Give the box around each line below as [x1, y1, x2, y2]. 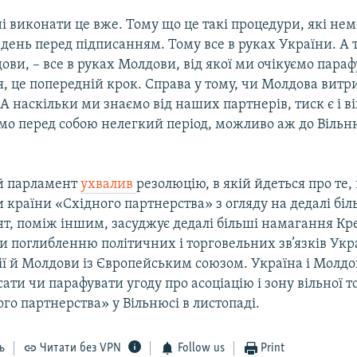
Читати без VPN [40, 341, 122, 355]
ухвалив [80, 176, 137, 192]
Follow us [177, 341, 225, 355]
